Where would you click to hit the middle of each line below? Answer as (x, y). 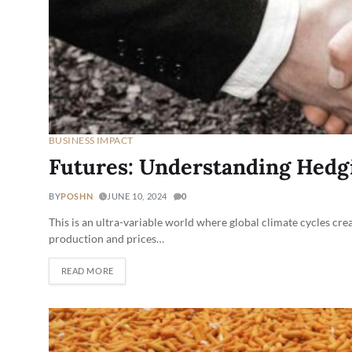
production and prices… (106, 238)
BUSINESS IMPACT (91, 140)
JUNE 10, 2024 (137, 196)
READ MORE (87, 271)
